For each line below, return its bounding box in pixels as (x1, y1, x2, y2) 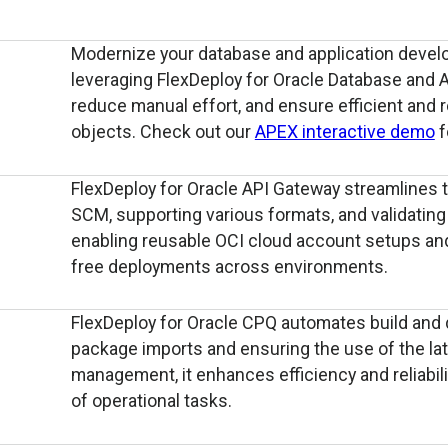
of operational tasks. (70, 390, 232, 412)
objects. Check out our (70, 120, 255, 142)
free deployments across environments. (70, 255, 388, 277)
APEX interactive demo (254, 120, 435, 142)
